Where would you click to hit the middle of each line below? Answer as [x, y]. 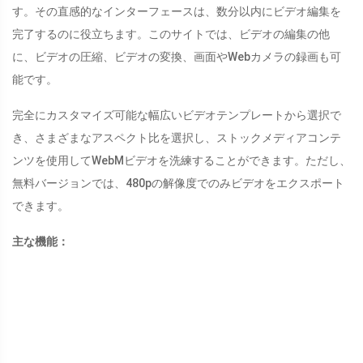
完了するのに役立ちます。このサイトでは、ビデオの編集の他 [171, 34]
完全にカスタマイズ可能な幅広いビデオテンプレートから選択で [177, 115]
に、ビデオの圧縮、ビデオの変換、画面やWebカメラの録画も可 [177, 57]
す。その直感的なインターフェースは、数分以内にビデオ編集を [177, 12]
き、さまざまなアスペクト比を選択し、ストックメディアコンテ [177, 138]
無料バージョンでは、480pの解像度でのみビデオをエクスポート [178, 184]
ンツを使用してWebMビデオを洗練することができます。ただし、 [181, 161]
